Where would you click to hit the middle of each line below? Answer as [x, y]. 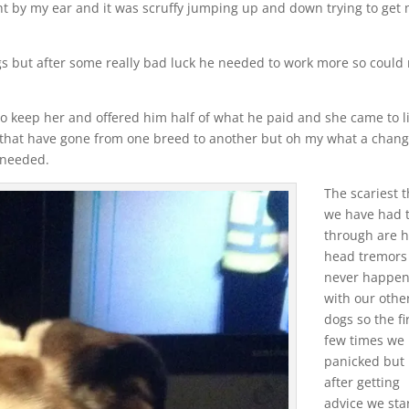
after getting [362, 382]
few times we [365, 340]
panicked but [365, 361]
